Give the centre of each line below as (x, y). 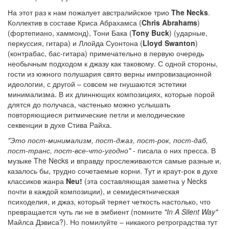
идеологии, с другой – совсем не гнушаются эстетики (97, 84)
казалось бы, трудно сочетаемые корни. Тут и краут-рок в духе (113, 171)
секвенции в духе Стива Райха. (60, 125)
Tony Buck (151, 33)
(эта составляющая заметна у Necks (145, 181)
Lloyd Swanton (169, 43)
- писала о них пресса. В (173, 151)
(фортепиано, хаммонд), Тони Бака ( (70, 33)
